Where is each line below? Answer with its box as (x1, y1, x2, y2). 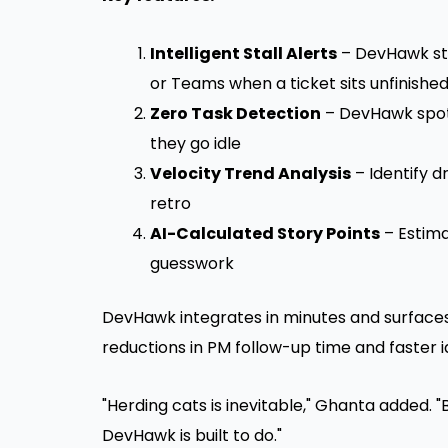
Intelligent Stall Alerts (150, 42, 337, 66)
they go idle (150, 132, 241, 156)
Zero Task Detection (150, 102, 321, 126)
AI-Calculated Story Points (150, 222, 380, 246)
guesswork (150, 252, 234, 276)
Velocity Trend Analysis (150, 162, 351, 186)
